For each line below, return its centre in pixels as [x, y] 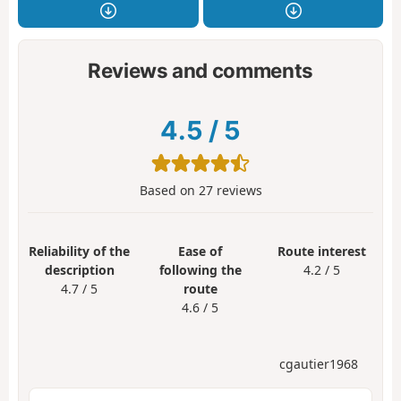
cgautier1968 [319, 364]
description [79, 269]
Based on [169, 190]
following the [200, 269]
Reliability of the [80, 251]
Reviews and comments [200, 71]
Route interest [321, 251]
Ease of [200, 251]
